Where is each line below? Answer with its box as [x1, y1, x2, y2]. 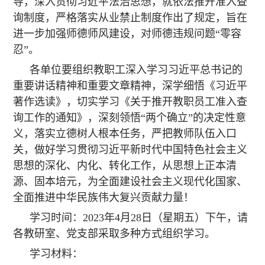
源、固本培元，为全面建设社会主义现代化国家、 [13, 176, 248, 188]
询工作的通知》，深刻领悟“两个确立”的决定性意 [13, 112, 247, 124]
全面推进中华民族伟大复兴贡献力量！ [13, 192, 195, 204]
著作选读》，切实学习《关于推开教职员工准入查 [13, 96, 248, 108]
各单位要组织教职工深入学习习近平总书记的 [30, 64, 243, 76]
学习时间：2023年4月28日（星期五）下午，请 [30, 212, 248, 224]
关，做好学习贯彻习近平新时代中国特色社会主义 [13, 144, 248, 156]
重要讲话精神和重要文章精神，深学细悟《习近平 [13, 80, 248, 92]
